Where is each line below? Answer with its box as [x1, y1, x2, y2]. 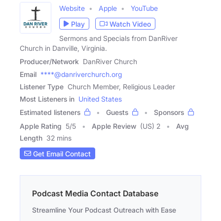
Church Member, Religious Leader [68, 82, 175, 91]
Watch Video [110, 19, 151, 28]
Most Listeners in [20, 95, 74, 104]
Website [59, 4, 85, 13]
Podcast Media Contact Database [32, 188, 158, 199]
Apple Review [92, 122, 136, 131]
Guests [106, 108, 128, 117]
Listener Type [20, 82, 64, 91]
